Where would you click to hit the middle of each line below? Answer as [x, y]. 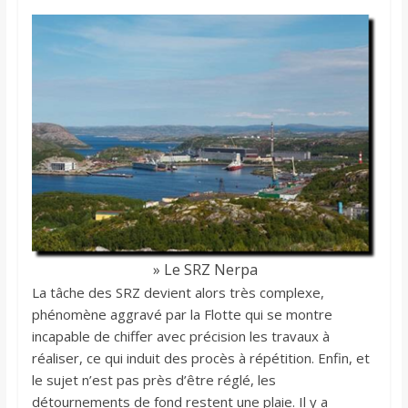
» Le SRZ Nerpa [204, 270]
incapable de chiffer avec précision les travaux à [180, 337]
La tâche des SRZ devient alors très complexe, [178, 293]
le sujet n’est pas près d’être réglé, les [153, 380]
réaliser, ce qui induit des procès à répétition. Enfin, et [200, 358]
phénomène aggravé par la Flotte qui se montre [182, 315]
